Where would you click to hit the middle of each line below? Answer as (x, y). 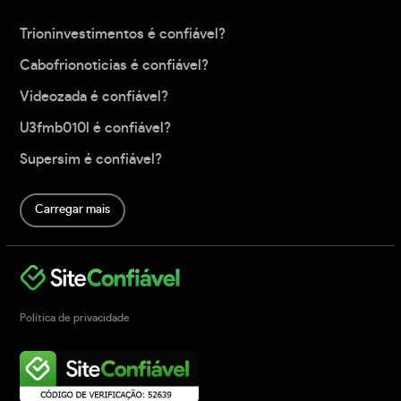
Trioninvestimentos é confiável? (123, 34)
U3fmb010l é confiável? (96, 128)
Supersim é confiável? (91, 160)
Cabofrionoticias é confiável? (115, 66)
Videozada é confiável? (94, 97)
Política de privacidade (75, 317)
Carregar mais (73, 210)
